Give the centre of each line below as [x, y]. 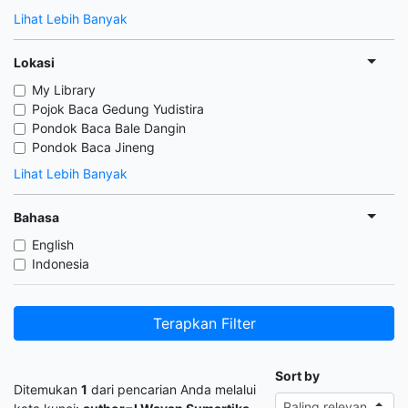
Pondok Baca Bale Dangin [109, 128]
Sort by [297, 376]
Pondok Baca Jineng [93, 147]
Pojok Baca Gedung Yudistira [118, 109]
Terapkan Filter [204, 323]
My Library [64, 90]
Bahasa [36, 217]
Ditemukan [47, 389]
